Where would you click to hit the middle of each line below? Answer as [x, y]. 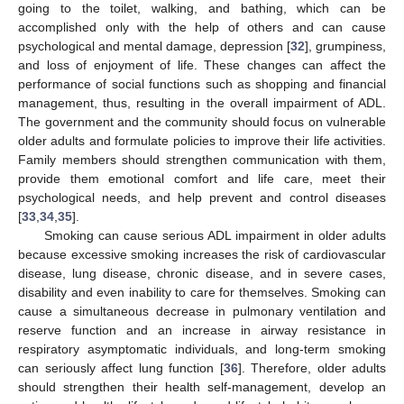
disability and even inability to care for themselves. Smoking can [202, 292]
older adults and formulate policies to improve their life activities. [202, 140]
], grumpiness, [345, 46]
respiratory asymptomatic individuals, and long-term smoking [202, 349]
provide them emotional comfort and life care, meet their [202, 178]
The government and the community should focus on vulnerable [202, 121]
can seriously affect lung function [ [121, 367]
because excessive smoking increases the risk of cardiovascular [202, 254]
